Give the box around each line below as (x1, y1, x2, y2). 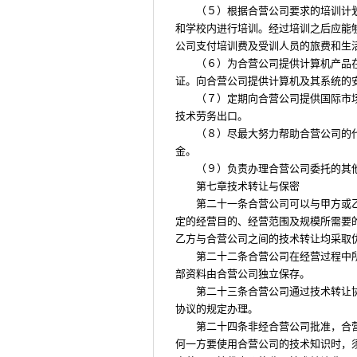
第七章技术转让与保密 (196, 180, 300, 192)
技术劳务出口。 (175, 110, 248, 122)
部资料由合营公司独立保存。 (175, 268, 310, 280)
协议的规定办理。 (175, 303, 258, 315)
